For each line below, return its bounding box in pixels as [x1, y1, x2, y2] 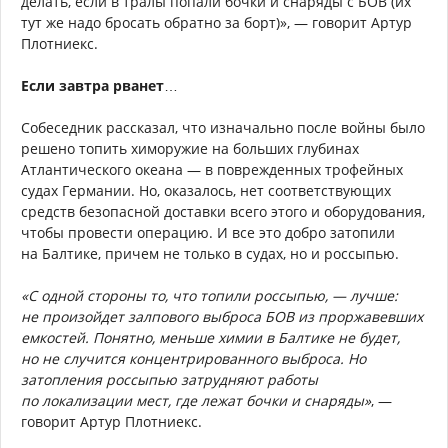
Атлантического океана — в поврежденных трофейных [21, 160, 403, 180]
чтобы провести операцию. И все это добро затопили [21, 223, 395, 243]
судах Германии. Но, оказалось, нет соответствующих [21, 181, 391, 201]
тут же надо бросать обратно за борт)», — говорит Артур [21, 13, 412, 33]
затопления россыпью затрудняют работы [21, 370, 318, 390]
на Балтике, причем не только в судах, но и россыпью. [21, 244, 399, 264]
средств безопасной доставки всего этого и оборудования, [21, 202, 425, 222]
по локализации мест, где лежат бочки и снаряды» [21, 391, 371, 411]
